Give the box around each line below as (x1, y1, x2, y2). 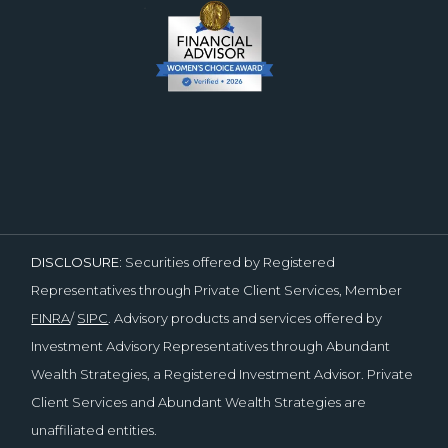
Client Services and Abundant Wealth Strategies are (31, 394, 367, 411)
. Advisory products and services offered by (108, 310, 383, 327)
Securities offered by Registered (125, 254, 336, 271)
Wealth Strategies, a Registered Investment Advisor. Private (31, 366, 414, 383)
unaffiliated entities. (31, 422, 158, 439)
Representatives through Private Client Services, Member (31, 282, 403, 299)
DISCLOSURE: (31, 254, 126, 271)
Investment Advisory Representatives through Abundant (31, 338, 391, 355)
